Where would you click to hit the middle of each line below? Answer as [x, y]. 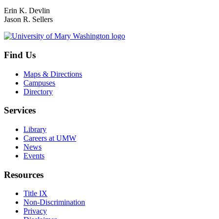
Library [35, 129]
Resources [24, 175]
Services [20, 110]
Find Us [20, 55]
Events [34, 156]
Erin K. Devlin [27, 11]
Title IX [35, 194]
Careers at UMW [50, 138]
